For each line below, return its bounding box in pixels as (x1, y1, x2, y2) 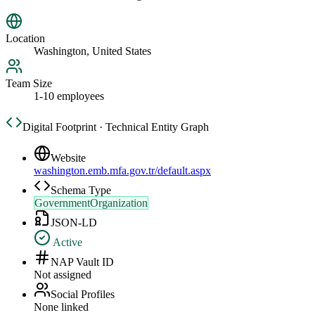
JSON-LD (51, 217, 97, 229)
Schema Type (51, 184, 111, 197)
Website (51, 152, 86, 165)
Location (6, 32, 45, 45)
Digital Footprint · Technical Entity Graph (22, 121, 209, 134)
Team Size (6, 77, 52, 90)
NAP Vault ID (51, 256, 114, 269)
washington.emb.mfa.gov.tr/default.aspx (34, 165, 211, 177)
